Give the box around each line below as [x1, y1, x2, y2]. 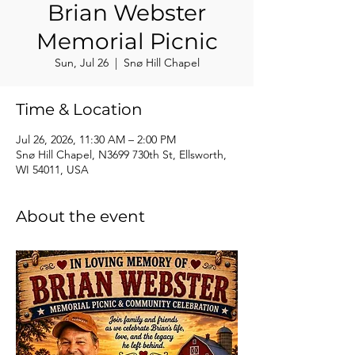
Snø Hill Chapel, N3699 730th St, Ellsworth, [16, 147, 227, 162]
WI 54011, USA [16, 162, 89, 177]
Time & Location [16, 100, 143, 119]
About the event [16, 207, 145, 226]
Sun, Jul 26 [54, 55, 109, 70]
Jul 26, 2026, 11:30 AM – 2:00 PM [16, 132, 176, 147]
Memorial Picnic [36, 28, 218, 55]
